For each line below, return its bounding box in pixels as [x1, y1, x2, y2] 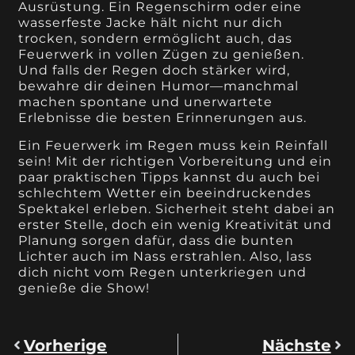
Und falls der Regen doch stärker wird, [18, 63, 291, 78]
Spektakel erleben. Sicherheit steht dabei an [18, 200, 336, 216]
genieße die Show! [18, 280, 151, 296]
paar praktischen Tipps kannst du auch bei [18, 169, 321, 185]
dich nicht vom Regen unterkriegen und [18, 264, 307, 280]
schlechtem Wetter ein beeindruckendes [18, 185, 312, 200]
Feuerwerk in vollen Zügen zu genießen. [18, 47, 305, 63]
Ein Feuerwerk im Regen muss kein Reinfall [18, 137, 329, 153]
